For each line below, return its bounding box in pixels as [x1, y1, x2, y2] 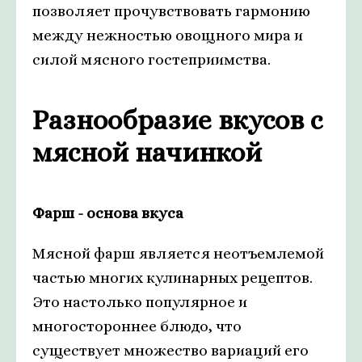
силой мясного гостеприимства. [32, 51, 271, 68]
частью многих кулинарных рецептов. [32, 269, 313, 286]
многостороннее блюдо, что [32, 318, 242, 335]
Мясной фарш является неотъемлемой [32, 245, 324, 262]
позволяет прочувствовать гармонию [32, 2, 310, 19]
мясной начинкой [32, 137, 262, 168]
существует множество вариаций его [32, 342, 309, 359]
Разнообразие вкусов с [32, 104, 322, 136]
